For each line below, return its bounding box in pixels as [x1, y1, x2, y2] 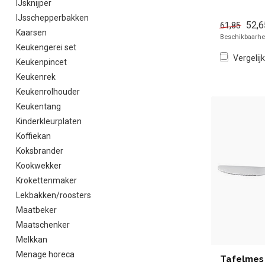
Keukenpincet [16, 57, 67, 67]
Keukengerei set [16, 43, 76, 52]
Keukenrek [16, 72, 56, 82]
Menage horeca [16, 250, 75, 259]
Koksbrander [16, 146, 63, 156]
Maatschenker [16, 220, 70, 230]
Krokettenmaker [16, 176, 77, 185]
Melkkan [16, 235, 47, 244]
